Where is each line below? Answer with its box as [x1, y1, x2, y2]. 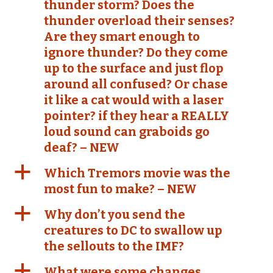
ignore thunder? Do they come [44, 45, 228, 60]
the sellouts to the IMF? [44, 239, 184, 253]
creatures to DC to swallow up [44, 223, 222, 238]
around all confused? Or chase [44, 77, 228, 91]
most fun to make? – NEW [44, 182, 197, 196]
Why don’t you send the [44, 207, 185, 222]
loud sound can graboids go [44, 124, 210, 139]
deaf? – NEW [44, 140, 119, 155]
